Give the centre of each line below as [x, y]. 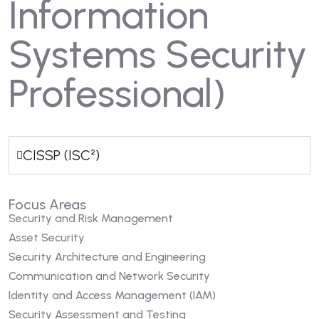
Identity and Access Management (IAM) [112, 295]
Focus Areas [47, 204]
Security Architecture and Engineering [107, 257]
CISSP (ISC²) [61, 155]
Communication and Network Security [109, 276]
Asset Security [47, 237]
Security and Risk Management [91, 218]
